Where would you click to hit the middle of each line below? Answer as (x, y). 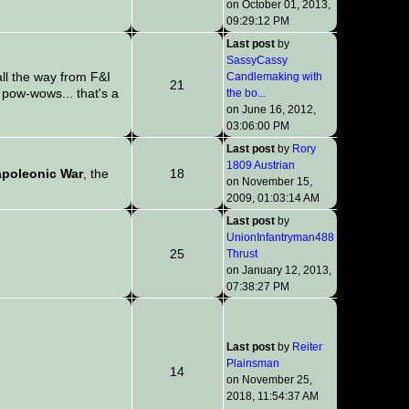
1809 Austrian (260, 166)
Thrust (241, 254)
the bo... (246, 94)
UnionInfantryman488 (280, 238)
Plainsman (252, 364)
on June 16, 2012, (271, 110)
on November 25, (269, 380)
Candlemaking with (274, 77)
